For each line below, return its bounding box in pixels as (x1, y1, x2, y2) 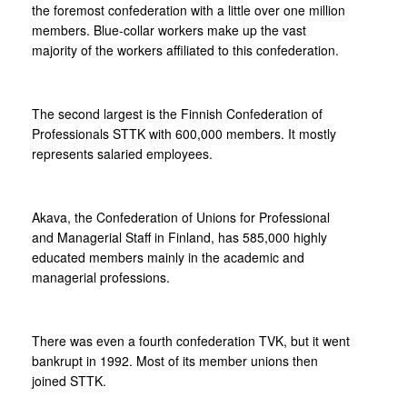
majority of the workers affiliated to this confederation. (32, 41, 339, 60)
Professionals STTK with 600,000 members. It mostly (32, 124, 336, 144)
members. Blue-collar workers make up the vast (32, 21, 306, 40)
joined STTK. (32, 372, 106, 391)
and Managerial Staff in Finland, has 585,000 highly (32, 228, 327, 247)
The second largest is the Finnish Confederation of (32, 104, 323, 124)
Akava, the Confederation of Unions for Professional (32, 208, 330, 227)
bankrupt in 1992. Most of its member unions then (32, 352, 318, 371)
